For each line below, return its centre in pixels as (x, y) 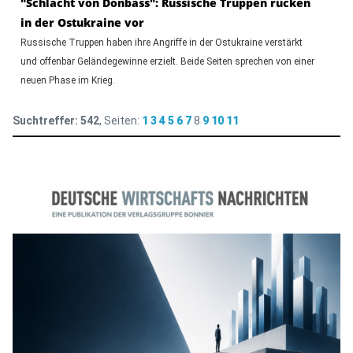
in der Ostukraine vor (82, 22)
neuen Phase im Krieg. (67, 80)
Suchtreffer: (45, 120)
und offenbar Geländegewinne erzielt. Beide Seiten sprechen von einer (167, 61)
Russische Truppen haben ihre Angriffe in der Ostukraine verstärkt (161, 42)
